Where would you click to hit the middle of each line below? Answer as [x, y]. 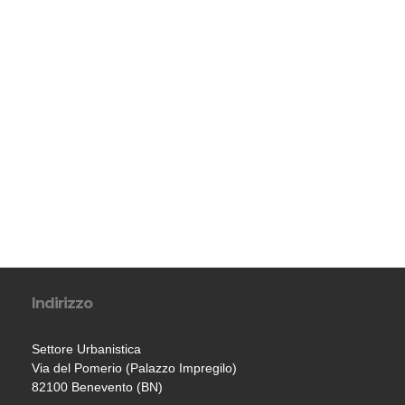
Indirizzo [62, 303]
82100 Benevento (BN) [97, 387]
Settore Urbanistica [86, 349]
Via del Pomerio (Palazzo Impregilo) [134, 368]
